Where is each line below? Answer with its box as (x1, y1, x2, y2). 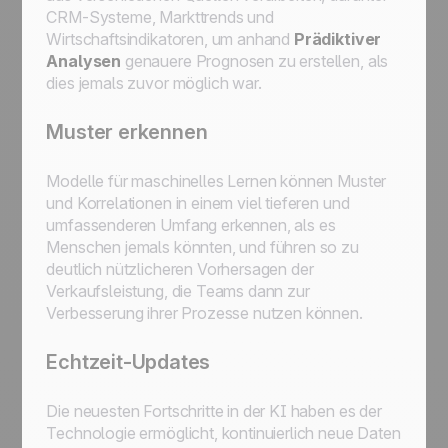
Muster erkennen (46, 120, 208, 144)
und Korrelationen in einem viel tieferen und (46, 193, 350, 213)
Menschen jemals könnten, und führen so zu (46, 237, 359, 257)
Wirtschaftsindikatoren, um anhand (46, 29, 294, 49)
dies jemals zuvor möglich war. (46, 73, 262, 93)
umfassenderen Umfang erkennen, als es (46, 215, 336, 235)
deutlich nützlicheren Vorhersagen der (46, 259, 314, 279)
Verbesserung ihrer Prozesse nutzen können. (46, 303, 363, 323)
